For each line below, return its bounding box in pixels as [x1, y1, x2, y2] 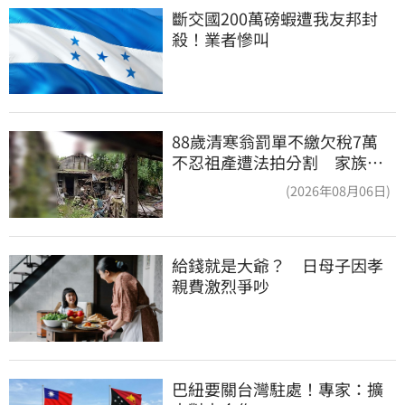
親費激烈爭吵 [172, 273, 269, 297]
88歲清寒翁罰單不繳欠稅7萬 [172, 129, 394, 154]
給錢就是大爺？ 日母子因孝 [172, 252, 383, 277]
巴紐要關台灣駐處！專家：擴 [172, 376, 383, 400]
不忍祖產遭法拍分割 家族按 [172, 150, 383, 174]
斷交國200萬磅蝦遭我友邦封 [172, 5, 378, 30]
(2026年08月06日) [286, 181, 391, 201]
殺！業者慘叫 [172, 26, 269, 51]
